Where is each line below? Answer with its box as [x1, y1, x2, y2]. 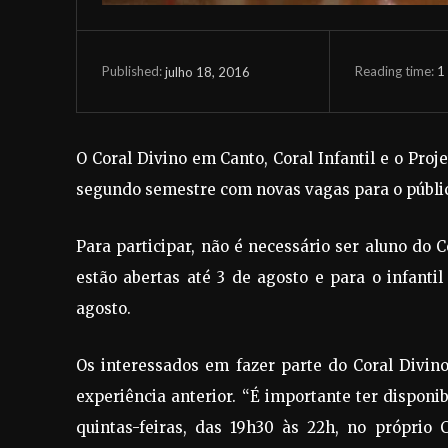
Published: [102, 63, 162, 80]
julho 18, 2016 [165, 63, 250, 80]
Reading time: [354, 62, 437, 79]
